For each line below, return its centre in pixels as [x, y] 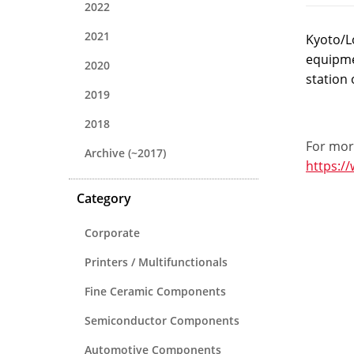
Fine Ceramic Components [155, 291]
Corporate [112, 232]
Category [104, 198]
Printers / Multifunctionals [156, 262]
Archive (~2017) [125, 153]
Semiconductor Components [162, 320]
